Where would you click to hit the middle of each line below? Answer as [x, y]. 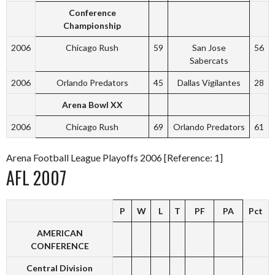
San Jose [209, 47]
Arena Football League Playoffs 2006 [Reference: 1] [114, 157]
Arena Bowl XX [92, 104]
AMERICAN [60, 233]
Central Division [60, 268]
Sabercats [209, 60]
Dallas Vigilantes [209, 82]
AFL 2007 [36, 177]
